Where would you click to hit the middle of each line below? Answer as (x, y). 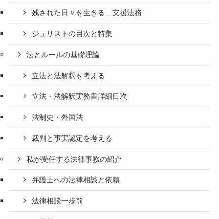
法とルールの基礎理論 (63, 55)
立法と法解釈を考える (69, 76)
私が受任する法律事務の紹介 (74, 159)
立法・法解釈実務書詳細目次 (80, 97)
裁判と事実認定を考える (72, 138)
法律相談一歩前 (58, 201)
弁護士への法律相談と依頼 (76, 180)
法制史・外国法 (58, 118)
